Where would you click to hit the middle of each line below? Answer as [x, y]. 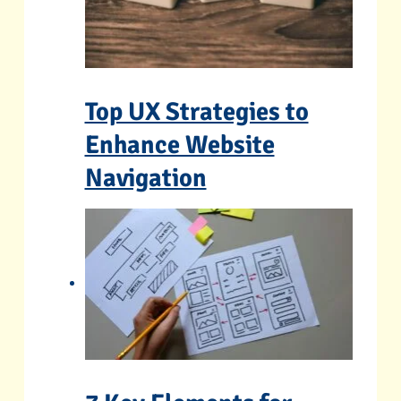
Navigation [145, 178]
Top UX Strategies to [196, 112]
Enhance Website [179, 145]
